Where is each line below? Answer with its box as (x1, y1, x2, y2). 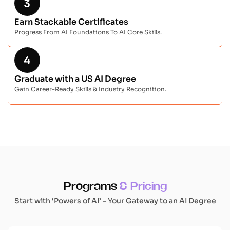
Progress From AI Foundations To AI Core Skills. (14, 28, 162, 36)
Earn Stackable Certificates (14, 16, 128, 27)
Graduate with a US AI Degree (14, 73, 136, 85)
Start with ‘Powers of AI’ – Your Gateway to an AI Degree (14, 196, 216, 205)
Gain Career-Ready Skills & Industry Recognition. (14, 85, 166, 93)
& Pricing (119, 181, 167, 192)
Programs (63, 181, 120, 192)
